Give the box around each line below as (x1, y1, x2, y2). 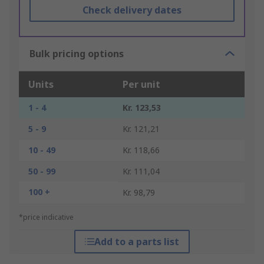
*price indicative (19, 212, 74, 223)
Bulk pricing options (29, 47, 124, 61)
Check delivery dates (82, 4, 181, 17)
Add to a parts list (94, 235, 179, 249)
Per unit (123, 78, 160, 91)
